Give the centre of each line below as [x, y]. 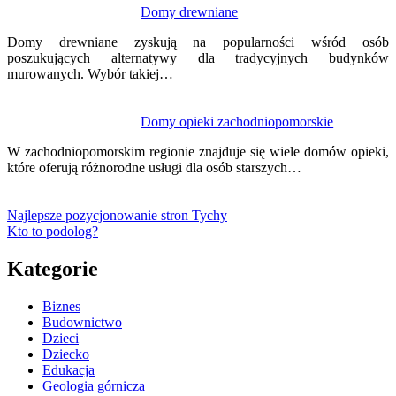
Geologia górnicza [94, 385]
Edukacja [69, 369]
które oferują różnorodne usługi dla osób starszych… [154, 167]
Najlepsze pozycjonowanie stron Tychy [117, 215]
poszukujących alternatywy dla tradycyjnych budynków [198, 57]
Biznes [61, 306]
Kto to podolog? [53, 231]
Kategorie [53, 268]
